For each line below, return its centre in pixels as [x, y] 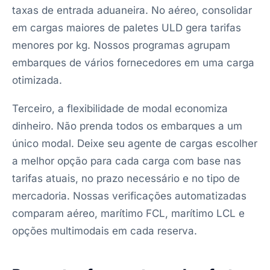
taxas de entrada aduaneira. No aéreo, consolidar [132, 10]
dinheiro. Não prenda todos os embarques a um [127, 126]
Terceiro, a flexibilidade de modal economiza [120, 108]
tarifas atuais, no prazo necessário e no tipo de [126, 178]
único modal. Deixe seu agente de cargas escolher [135, 143]
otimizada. [37, 80]
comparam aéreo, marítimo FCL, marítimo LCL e [128, 213]
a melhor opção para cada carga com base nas [127, 161]
